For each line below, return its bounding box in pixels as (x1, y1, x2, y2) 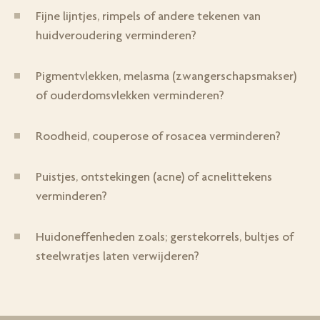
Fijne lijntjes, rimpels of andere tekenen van (36, 8, 261, 24)
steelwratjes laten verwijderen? (36, 248, 199, 264)
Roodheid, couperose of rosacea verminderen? (36, 128, 281, 144)
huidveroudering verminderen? (36, 27, 196, 43)
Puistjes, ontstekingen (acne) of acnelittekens (36, 169, 272, 184)
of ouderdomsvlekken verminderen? (36, 87, 224, 103)
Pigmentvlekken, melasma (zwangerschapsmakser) (36, 68, 296, 84)
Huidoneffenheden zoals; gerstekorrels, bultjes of (36, 229, 294, 244)
